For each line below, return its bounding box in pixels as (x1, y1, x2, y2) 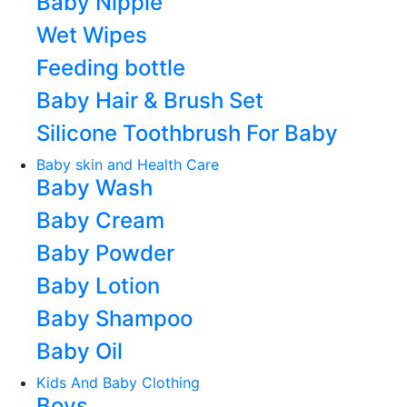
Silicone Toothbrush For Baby (36, 120, 338, 146)
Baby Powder (36, 240, 174, 266)
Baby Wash (36, 174, 153, 201)
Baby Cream (36, 207, 164, 233)
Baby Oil (36, 338, 123, 364)
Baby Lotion (36, 273, 160, 299)
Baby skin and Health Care (36, 155, 219, 174)
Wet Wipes (36, 22, 147, 48)
